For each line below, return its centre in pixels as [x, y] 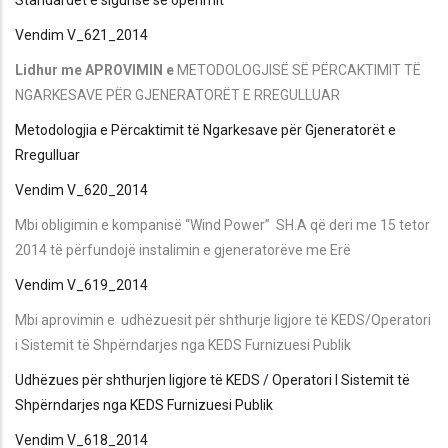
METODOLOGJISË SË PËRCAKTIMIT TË [299, 69]
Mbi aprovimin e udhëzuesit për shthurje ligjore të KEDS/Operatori [223, 319]
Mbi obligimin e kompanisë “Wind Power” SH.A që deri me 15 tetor [222, 224]
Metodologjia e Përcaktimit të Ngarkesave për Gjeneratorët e [205, 129]
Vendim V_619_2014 [81, 284]
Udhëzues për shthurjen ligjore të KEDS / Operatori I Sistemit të [212, 379]
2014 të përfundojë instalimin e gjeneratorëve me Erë [183, 249]
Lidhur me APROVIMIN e [96, 69]
